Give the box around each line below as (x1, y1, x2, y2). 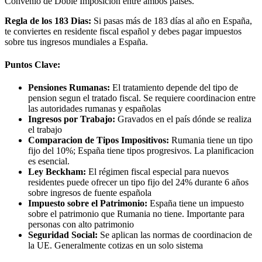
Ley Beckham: (28, 167, 86, 177)
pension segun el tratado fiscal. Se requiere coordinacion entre (28, 93, 256, 104)
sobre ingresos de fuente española (28, 188, 151, 198)
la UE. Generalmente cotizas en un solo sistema (28, 240, 203, 251)
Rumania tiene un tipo (169, 135, 253, 146)
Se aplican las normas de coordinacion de (98, 230, 252, 240)
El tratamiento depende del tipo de (110, 82, 238, 93)
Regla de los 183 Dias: (5, 15, 91, 26)
